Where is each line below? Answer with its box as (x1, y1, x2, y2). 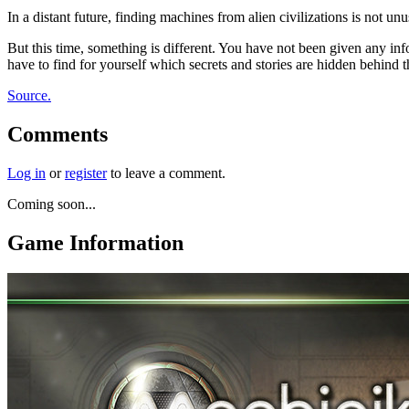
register (65, 164, 107, 181)
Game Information (7, 230, 184, 255)
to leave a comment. (107, 164, 225, 181)
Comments (7, 121, 108, 146)
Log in (7, 164, 46, 181)
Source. (7, 87, 51, 103)
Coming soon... (7, 195, 96, 212)
